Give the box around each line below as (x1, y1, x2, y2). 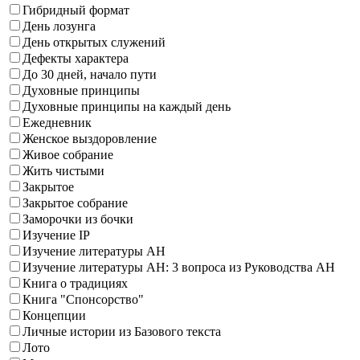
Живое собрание (22, 148, 113, 162)
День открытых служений (22, 35, 166, 50)
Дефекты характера (22, 51, 129, 66)
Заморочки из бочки (22, 212, 133, 227)
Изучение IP (22, 228, 90, 243)
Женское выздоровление (22, 132, 157, 146)
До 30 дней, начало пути (22, 67, 157, 82)
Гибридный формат (22, 3, 129, 18)
